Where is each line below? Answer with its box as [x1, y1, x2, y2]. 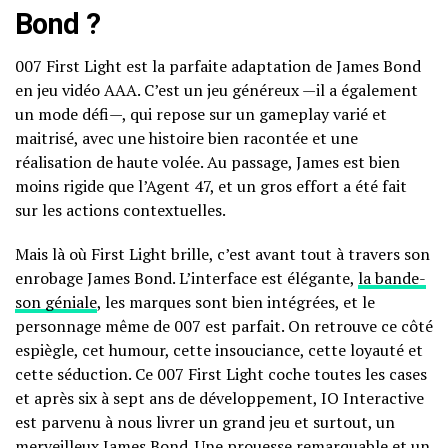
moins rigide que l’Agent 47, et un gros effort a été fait [15, 175, 407, 198]
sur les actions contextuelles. [15, 199, 226, 222]
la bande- [358, 267, 426, 290]
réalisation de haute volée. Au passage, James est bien [15, 151, 400, 174]
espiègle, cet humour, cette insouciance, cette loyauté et [15, 339, 423, 362]
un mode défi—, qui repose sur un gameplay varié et [15, 103, 387, 126]
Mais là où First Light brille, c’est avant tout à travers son [15, 243, 430, 266]
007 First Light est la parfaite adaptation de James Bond [15, 55, 421, 78]
